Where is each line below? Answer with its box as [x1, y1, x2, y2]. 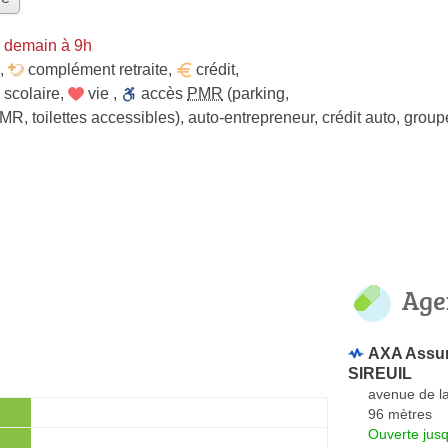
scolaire [4, 84, 60, 102]
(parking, [223, 84, 289, 102]
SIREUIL [348, 364, 412, 382]
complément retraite [28, 60, 168, 78]
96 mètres [368, 405, 432, 422]
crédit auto [322, 108, 396, 126]
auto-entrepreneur [188, 108, 314, 126]
